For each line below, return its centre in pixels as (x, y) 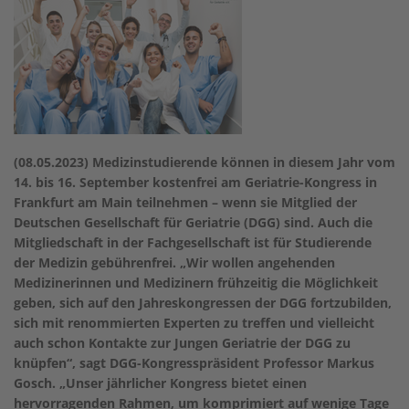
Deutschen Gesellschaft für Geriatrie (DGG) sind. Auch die (193, 222)
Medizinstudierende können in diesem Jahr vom (242, 162)
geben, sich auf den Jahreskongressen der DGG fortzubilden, (203, 303)
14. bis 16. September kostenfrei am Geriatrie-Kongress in (195, 182)
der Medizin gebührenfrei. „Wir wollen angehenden (174, 262)
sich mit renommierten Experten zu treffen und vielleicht (194, 323)
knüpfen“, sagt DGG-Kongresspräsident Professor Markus (194, 363)
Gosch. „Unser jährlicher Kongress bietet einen (160, 383)
